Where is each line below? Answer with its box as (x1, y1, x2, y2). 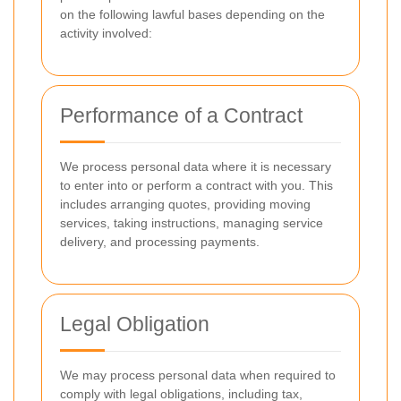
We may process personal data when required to (60, 368, 336, 382)
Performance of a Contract (60, 104, 303, 127)
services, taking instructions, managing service (60, 216, 323, 230)
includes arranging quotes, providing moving (60, 197, 311, 211)
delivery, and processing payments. (60, 235, 260, 249)
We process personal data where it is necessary (60, 159, 331, 174)
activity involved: (60, 26, 152, 40)
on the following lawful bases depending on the (60, 7, 325, 21)
